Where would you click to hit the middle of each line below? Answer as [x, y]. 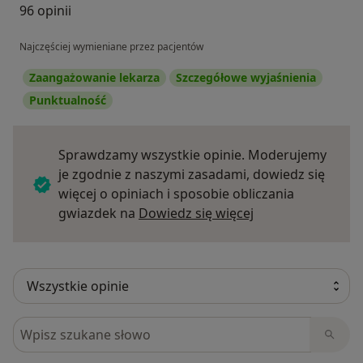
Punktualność [68, 100]
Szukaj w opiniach [71, 326]
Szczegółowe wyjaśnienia [246, 78]
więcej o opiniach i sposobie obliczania [176, 194]
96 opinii [45, 11]
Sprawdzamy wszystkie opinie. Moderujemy [192, 155]
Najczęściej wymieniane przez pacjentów [111, 47]
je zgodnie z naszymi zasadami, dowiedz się [192, 175]
